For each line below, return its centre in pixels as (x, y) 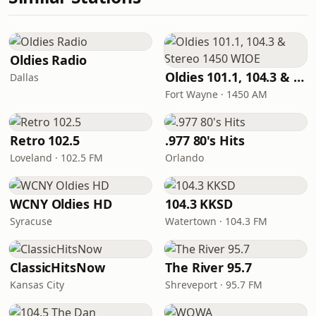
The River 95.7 (208, 267)
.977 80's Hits (205, 140)
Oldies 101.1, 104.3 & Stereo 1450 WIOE (299, 77)
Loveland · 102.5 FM (56, 158)
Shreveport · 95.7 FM (214, 285)
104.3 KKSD (199, 204)
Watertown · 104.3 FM (216, 221)
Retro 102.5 (45, 140)
